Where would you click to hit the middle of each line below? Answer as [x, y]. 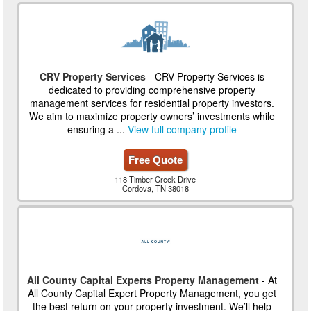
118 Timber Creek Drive [155, 179]
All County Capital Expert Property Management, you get [152, 293]
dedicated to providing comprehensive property [152, 89]
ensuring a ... [97, 129]
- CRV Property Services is [205, 76]
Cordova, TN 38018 [155, 188]
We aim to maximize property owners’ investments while [152, 116]
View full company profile [182, 129]
